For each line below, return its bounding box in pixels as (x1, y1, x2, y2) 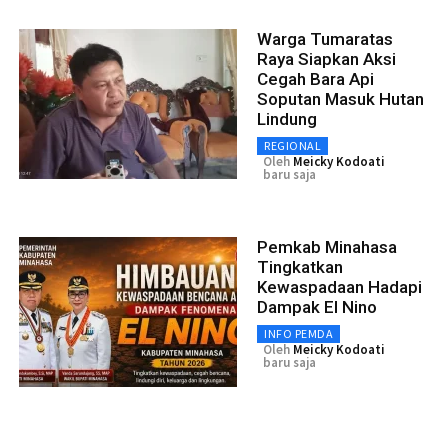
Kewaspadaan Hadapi (257, 277, 422, 297)
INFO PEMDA (264, 326, 333, 341)
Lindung (257, 109, 317, 129)
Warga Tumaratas (257, 29, 393, 49)
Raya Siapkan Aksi (257, 49, 396, 69)
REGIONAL (264, 138, 321, 153)
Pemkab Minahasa (257, 237, 397, 257)
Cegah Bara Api (257, 69, 374, 89)
